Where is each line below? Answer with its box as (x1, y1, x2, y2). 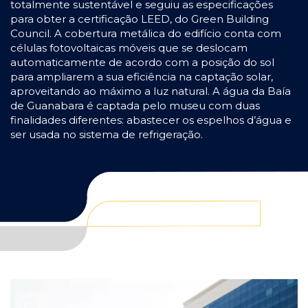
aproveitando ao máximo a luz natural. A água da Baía (10, 85, 291, 98)
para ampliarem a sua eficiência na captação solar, (10, 70, 273, 84)
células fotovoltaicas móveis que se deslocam (10, 41, 247, 55)
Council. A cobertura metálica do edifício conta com (10, 27, 281, 41)
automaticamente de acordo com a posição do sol (10, 56, 274, 69)
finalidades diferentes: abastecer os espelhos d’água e (10, 113, 291, 127)
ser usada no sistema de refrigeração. (10, 128, 206, 142)
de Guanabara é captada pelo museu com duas (10, 99, 260, 113)
